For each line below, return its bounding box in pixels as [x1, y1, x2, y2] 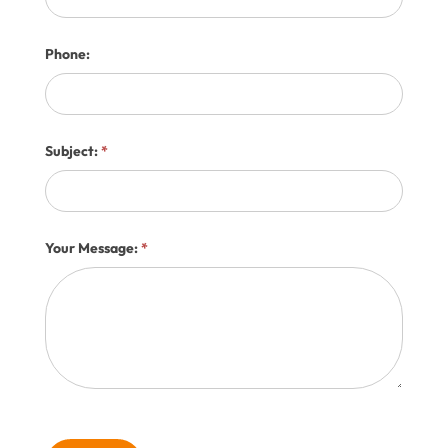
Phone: [44, 44, 90, 63]
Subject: [44, 141, 101, 160]
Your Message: [44, 238, 141, 257]
